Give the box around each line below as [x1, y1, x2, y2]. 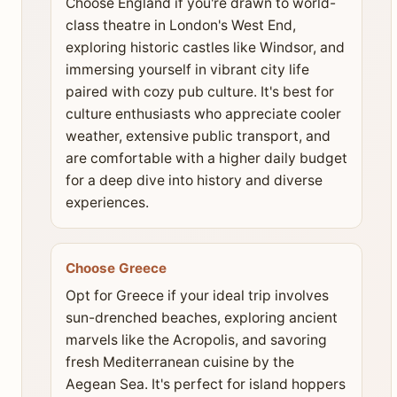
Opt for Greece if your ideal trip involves [66, 286, 329, 304]
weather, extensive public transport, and [66, 128, 331, 145]
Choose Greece [66, 260, 167, 277]
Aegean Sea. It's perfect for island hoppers [66, 375, 346, 393]
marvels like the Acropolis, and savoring [66, 331, 327, 348]
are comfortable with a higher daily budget [66, 150, 347, 167]
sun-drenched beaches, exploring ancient [66, 308, 338, 326]
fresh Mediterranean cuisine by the [66, 353, 294, 370]
